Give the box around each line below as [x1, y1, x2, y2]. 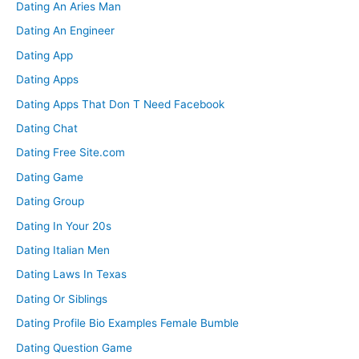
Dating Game [16, 170, 83, 184]
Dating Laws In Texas [16, 268, 127, 281]
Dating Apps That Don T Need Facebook [16, 97, 224, 111]
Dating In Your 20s [16, 219, 111, 232]
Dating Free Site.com [16, 146, 125, 159]
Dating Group [16, 195, 84, 208]
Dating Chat [16, 121, 78, 135]
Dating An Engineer [16, 24, 115, 38]
